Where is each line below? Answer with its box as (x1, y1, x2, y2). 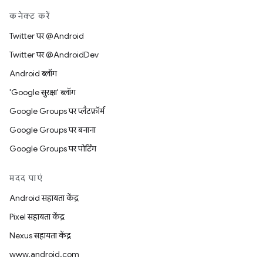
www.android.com (9, 249, 79, 259)
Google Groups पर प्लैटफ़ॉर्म (9, 106, 104, 116)
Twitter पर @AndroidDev (9, 49, 99, 60)
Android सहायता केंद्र (9, 193, 79, 203)
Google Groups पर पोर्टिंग (9, 143, 96, 154)
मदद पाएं (9, 173, 43, 183)
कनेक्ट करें (9, 11, 50, 21)
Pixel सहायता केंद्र (9, 211, 65, 222)
